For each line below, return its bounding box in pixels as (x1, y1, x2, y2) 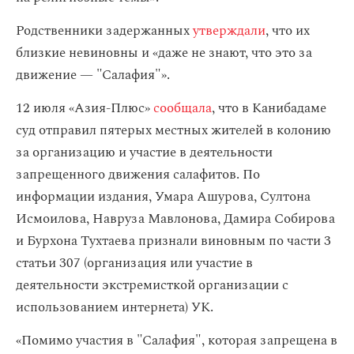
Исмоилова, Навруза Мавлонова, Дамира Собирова (16, 209, 335, 229)
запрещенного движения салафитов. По (16, 164, 260, 185)
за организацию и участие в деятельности (16, 142, 273, 163)
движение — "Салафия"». (16, 65, 170, 85)
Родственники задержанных (16, 21, 193, 41)
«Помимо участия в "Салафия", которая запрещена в (16, 330, 337, 351)
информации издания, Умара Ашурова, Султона (16, 186, 311, 207)
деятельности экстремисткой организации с (16, 275, 288, 296)
